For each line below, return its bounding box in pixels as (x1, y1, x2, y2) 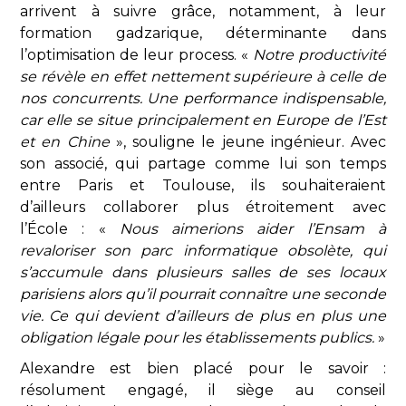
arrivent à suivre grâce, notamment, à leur (20, 3, 386, 20)
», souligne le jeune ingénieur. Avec (109, 133, 386, 150)
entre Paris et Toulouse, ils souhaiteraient (20, 177, 386, 194)
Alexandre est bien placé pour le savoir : (20, 360, 386, 377)
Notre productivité (253, 46, 386, 63)
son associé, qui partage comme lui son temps (20, 155, 386, 172)
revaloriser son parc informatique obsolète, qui (20, 242, 386, 259)
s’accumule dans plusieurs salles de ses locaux (20, 264, 386, 281)
